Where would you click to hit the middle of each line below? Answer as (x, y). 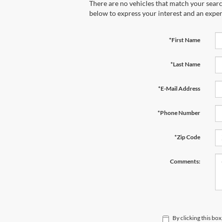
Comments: (185, 161)
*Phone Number (179, 112)
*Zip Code (187, 137)
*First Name (184, 40)
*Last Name (185, 64)
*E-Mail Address (179, 88)
